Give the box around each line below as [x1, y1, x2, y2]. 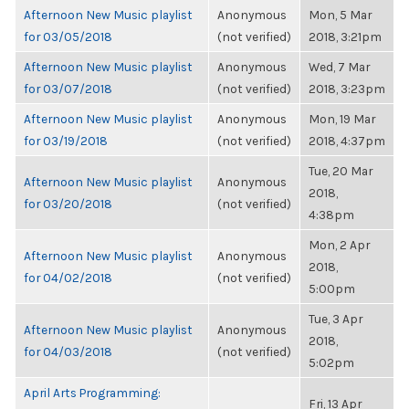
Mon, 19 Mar [309, 111, 375, 126]
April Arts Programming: [24, 385, 161, 400]
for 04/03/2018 [24, 344, 112, 359]
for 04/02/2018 [24, 270, 112, 285]
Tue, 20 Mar [309, 163, 372, 178]
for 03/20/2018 [24, 196, 112, 211]
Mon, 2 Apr [309, 237, 370, 252]
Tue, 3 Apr [309, 311, 362, 326]
